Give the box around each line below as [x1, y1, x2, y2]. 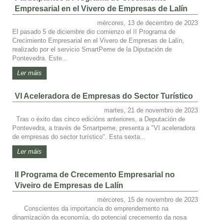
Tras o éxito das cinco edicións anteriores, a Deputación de [12, 115, 185, 123]
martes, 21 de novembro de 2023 [104, 106, 198, 114]
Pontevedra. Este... [12, 54, 68, 62]
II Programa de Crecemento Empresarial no [15, 170, 175, 179]
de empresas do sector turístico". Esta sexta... [12, 133, 146, 140]
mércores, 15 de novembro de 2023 [97, 195, 198, 203]
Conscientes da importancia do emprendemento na [12, 204, 168, 212]
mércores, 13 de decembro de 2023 [97, 19, 198, 27]
